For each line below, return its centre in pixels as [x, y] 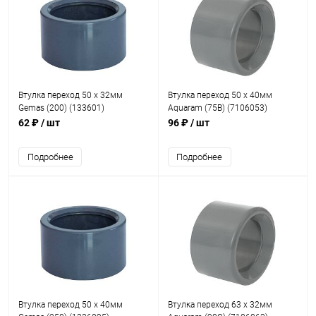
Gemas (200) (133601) [61, 108]
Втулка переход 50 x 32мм [71, 95]
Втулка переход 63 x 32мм [220, 305]
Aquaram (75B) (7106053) [217, 108]
